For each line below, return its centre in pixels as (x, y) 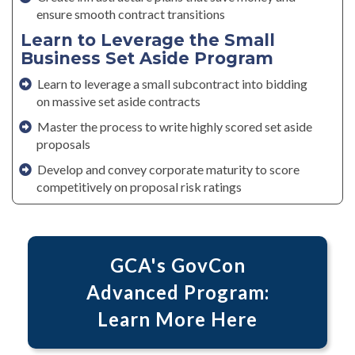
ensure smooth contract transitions (132, 14)
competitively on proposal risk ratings (139, 187)
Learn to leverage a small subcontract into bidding (172, 84)
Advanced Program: (177, 292)
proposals (66, 144)
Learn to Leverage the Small (148, 40)
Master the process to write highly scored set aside (174, 127)
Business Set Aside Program (147, 59)
